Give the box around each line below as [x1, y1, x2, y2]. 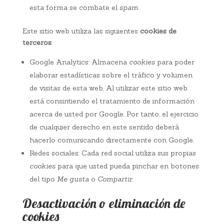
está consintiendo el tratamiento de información [29, 96, 194, 105]
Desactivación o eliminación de [22, 195, 185, 211]
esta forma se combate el [29, 3, 119, 12]
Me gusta [56, 174, 89, 183]
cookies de [139, 26, 176, 35]
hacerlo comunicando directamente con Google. [29, 135, 194, 144]
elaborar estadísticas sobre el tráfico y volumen [29, 70, 192, 79]
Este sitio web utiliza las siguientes [22, 26, 140, 35]
